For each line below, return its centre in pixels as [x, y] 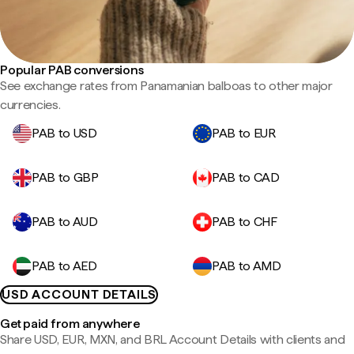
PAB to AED [64, 266]
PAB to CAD [246, 177]
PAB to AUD [65, 222]
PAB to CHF [245, 222]
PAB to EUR [244, 133]
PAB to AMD [247, 266]
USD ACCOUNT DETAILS [79, 294]
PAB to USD [64, 133]
